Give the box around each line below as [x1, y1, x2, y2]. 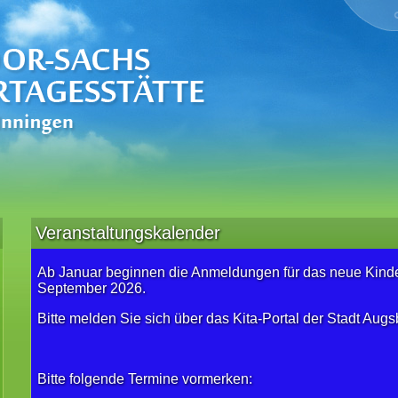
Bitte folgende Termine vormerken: [37, 371, 256, 386]
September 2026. [37, 281, 146, 296]
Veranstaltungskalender [36, 223, 220, 243]
